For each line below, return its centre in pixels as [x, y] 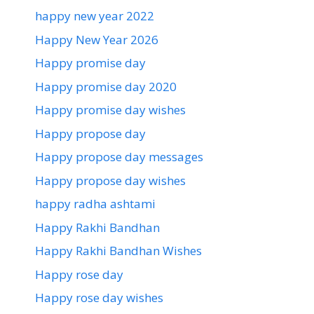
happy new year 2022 [95, 16]
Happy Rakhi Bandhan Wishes [118, 251]
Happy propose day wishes [110, 180]
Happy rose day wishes [99, 298]
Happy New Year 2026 [97, 39]
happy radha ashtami [95, 204]
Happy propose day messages [119, 157]
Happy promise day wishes [110, 110]
